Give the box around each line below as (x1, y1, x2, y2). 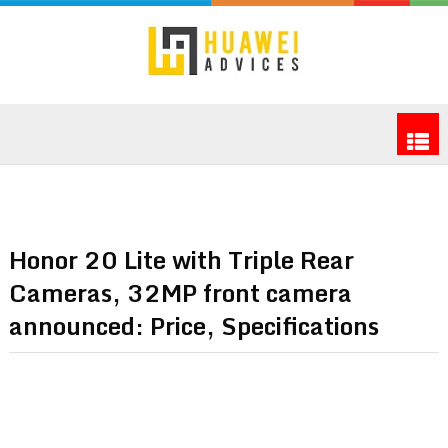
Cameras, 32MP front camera (8, 272, 352, 312)
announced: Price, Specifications (8, 305, 379, 345)
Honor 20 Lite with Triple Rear (8, 239, 354, 279)
